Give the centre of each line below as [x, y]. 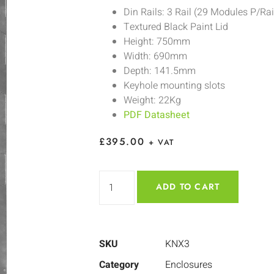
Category [119, 265]
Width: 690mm [155, 57]
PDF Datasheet [157, 115]
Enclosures [189, 265]
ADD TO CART [188, 186]
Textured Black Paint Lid [176, 27]
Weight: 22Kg [152, 101]
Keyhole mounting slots [174, 86]
